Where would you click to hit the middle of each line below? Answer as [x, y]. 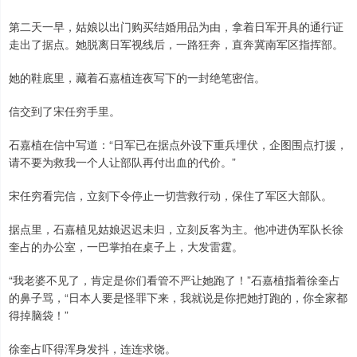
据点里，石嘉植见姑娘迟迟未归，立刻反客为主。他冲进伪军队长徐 [176, 229]
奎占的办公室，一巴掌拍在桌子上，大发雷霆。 [126, 246]
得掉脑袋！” [39, 315]
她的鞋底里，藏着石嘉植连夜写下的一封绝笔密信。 [137, 77]
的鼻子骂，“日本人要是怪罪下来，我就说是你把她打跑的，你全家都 [178, 297]
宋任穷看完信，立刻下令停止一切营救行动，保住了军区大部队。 [171, 195]
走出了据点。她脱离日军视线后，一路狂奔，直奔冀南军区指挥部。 [176, 44]
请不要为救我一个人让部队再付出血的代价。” [122, 162]
